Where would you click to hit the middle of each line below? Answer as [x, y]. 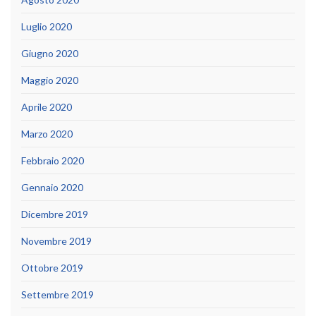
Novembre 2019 [56, 241]
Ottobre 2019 [52, 268]
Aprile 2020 [47, 107]
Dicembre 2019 [55, 214]
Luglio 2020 [47, 27]
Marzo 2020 [47, 134]
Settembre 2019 [57, 295]
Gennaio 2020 [52, 188]
